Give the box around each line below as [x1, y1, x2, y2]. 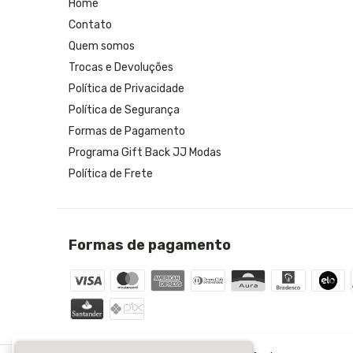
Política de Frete [69, 166, 153, 180]
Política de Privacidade [69, 81, 184, 95]
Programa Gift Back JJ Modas [69, 145, 221, 159]
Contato [69, 17, 112, 32]
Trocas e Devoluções [69, 60, 173, 74]
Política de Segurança [69, 102, 180, 117]
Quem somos [69, 39, 135, 53]
